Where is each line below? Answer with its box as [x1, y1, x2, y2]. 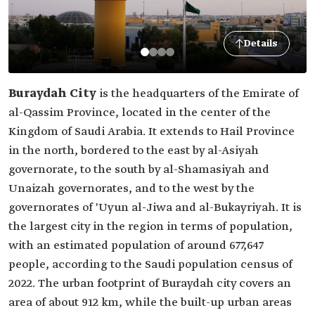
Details [244, 37, 278, 50]
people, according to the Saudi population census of [8, 257, 292, 272]
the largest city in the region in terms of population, [8, 219, 292, 234]
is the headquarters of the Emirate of [96, 86, 299, 101]
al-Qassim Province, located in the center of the [8, 105, 271, 120]
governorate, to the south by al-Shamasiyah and [8, 162, 269, 177]
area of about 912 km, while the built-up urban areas [8, 295, 292, 310]
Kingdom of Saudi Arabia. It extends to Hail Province [8, 124, 295, 139]
